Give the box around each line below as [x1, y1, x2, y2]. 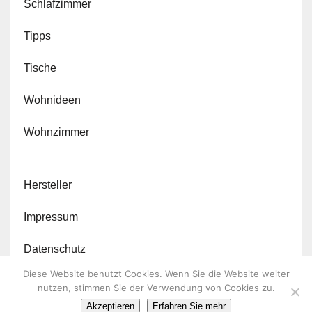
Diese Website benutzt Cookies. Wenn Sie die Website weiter [22, 268, 290, 279]
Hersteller [23, 178, 72, 191]
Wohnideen [23, 93, 81, 106]
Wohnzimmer [23, 125, 89, 138]
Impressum [23, 210, 78, 223]
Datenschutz [23, 242, 86, 255]
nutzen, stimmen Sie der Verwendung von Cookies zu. [37, 282, 275, 293]
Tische [23, 61, 56, 74]
